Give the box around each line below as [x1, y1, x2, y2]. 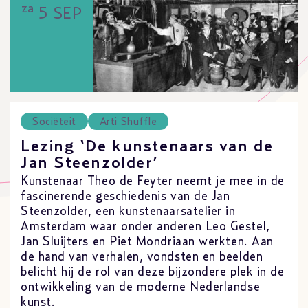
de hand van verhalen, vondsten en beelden [21, 251, 263, 264]
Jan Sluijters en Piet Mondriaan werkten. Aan [21, 236, 274, 249]
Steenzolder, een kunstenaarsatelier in [21, 206, 236, 219]
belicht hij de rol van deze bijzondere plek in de [21, 266, 285, 279]
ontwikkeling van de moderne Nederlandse [21, 281, 261, 294]
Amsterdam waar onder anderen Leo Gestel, [21, 221, 270, 234]
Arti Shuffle [99, 115, 157, 127]
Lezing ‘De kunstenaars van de [21, 138, 274, 155]
